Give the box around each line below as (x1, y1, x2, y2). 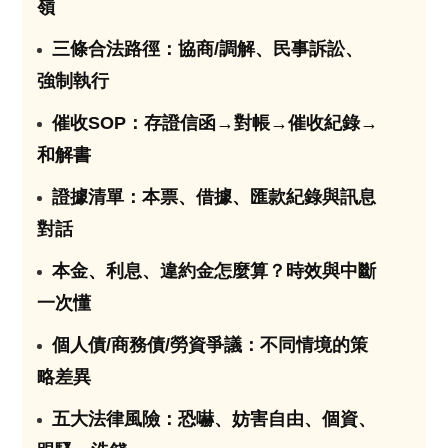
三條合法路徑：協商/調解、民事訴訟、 (52, 38, 364, 59)
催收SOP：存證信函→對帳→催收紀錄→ (52, 112, 379, 133)
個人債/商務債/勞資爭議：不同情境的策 (52, 334, 369, 355)
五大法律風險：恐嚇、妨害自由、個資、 (52, 408, 377, 429)
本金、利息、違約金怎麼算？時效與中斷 (52, 260, 377, 281)
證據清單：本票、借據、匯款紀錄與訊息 (52, 186, 377, 207)
